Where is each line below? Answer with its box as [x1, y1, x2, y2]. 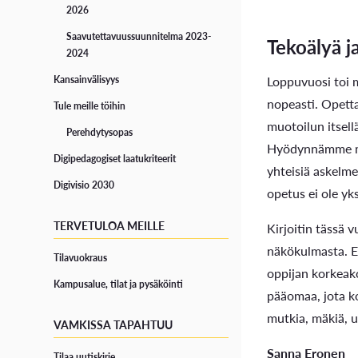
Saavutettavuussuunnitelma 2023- [66, 30, 212, 44]
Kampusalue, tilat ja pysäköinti [54, 277, 184, 292]
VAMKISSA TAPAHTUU [54, 316, 173, 333]
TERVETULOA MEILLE [54, 217, 165, 234]
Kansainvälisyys [54, 73, 120, 87]
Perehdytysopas [66, 125, 133, 140]
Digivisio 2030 [54, 178, 115, 193]
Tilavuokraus [54, 251, 108, 265]
